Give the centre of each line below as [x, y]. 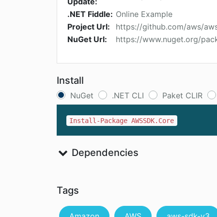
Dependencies [104, 153]
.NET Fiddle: [90, 14]
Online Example [144, 14]
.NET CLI [128, 96]
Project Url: [89, 27]
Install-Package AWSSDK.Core [122, 121]
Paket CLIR [182, 96]
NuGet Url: [87, 39]
